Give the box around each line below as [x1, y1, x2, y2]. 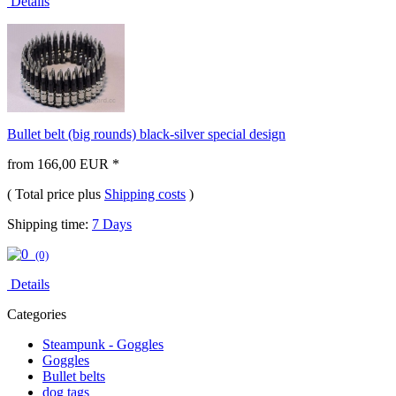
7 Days [92, 217, 132, 232]
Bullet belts [42, 369, 105, 385]
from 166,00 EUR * [7, 156, 119, 172]
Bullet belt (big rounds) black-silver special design [7, 126, 286, 142]
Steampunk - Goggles [42, 337, 164, 353]
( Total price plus [7, 187, 104, 202]
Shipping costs [104, 187, 186, 202]
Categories [7, 307, 66, 323]
